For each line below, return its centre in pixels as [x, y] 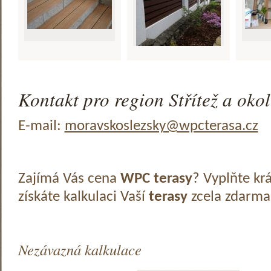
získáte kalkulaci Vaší [83, 197]
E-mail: [41, 126]
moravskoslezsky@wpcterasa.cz [161, 126]
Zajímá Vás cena [69, 179]
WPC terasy [156, 179]
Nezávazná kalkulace [80, 250]
